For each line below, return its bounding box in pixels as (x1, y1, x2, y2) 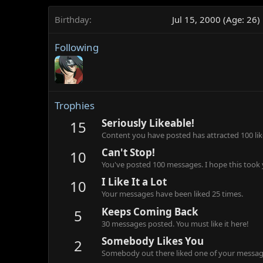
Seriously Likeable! (102, 116, 194, 130)
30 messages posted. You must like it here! (102, 218, 249, 229)
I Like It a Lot (102, 175, 167, 189)
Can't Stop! (102, 146, 155, 160)
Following (55, 41, 99, 55)
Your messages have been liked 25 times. (102, 188, 243, 200)
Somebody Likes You (102, 234, 204, 248)
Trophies (55, 99, 95, 113)
